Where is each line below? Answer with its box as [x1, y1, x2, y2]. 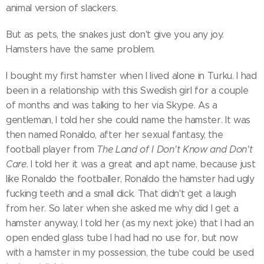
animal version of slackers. [6, 2, 118, 14]
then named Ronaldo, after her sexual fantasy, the [6, 129, 223, 141]
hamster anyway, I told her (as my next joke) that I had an [6, 217, 254, 229]
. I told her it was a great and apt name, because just [26, 159, 256, 170]
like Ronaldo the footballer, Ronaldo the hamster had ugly [6, 173, 255, 185]
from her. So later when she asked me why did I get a [6, 203, 239, 214]
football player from [6, 144, 97, 156]
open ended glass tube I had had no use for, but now [6, 232, 238, 244]
